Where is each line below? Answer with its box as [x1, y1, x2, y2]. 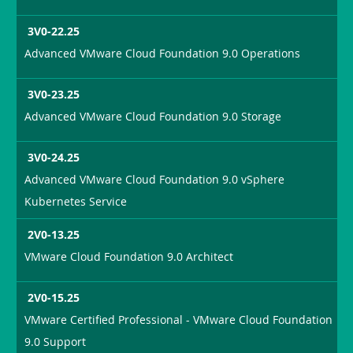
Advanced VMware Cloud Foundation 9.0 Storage [24, 109, 282, 124]
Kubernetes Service [24, 194, 128, 210]
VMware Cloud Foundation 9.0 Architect [24, 248, 234, 264]
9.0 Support [24, 333, 87, 349]
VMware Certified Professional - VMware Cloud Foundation [24, 311, 333, 327]
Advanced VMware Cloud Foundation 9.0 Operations [24, 46, 301, 61]
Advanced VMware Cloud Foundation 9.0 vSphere [24, 172, 285, 188]
